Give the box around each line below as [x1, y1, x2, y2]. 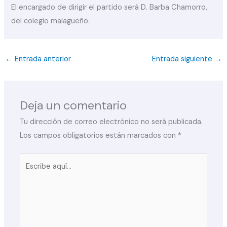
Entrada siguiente [152, 54, 215, 64]
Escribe [19, 155, 45, 165]
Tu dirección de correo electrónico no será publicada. [20, 117, 203, 127]
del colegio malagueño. [11, 16, 90, 26]
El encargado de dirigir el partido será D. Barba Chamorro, [11, 3, 208, 13]
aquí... [19, 169, 39, 179]
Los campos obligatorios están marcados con [20, 131, 178, 141]
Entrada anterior [12, 54, 71, 64]
